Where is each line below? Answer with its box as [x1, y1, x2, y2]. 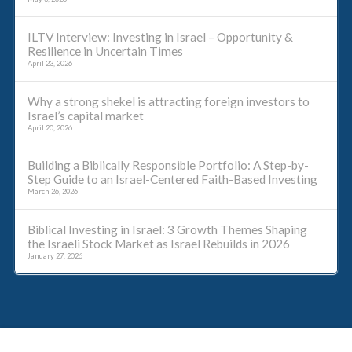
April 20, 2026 [27, 123, 72, 132]
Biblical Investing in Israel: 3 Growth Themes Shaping [27, 222, 307, 237]
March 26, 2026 [27, 187, 78, 196]
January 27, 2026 [27, 251, 82, 261]
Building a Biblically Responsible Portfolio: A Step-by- [27, 158, 309, 173]
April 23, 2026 [27, 58, 72, 68]
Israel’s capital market [27, 108, 144, 123]
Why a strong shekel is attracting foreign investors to [27, 93, 310, 108]
